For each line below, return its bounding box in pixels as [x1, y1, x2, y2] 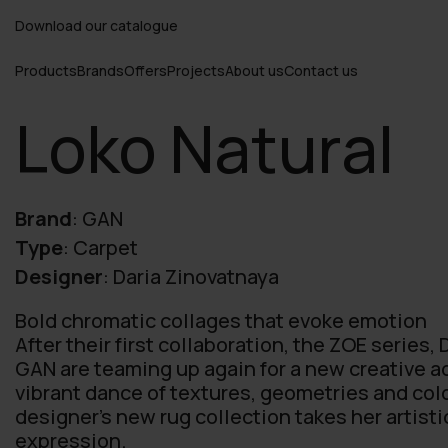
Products [15, 61, 77, 81]
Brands [77, 61, 124, 81]
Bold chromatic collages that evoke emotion [15, 307, 427, 334]
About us [225, 61, 284, 81]
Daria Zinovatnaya [113, 263, 279, 290]
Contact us [284, 61, 358, 81]
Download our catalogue [15, 15, 178, 35]
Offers [124, 61, 167, 81]
